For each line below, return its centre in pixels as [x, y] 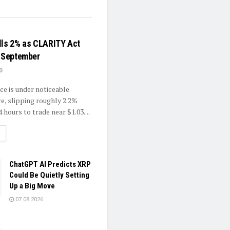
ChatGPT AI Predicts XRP [50, 165]
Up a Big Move [32, 186]
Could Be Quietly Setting [49, 175]
